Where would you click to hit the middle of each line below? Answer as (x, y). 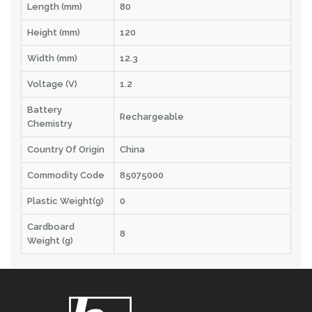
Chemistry (50, 123)
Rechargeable (152, 116)
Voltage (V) (52, 84)
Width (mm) (52, 58)
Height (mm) (54, 32)
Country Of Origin (66, 149)
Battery (45, 109)
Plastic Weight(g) (65, 201)
